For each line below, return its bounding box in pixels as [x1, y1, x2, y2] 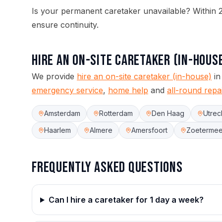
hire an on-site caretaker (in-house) [77, 71, 212, 81]
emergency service [32, 85, 103, 95]
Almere [90, 126, 112, 134]
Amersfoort [131, 126, 167, 134]
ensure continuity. [32, 20, 99, 30]
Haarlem [44, 126, 71, 134]
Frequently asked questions [32, 159, 183, 176]
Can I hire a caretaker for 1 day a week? [48, 195, 204, 205]
